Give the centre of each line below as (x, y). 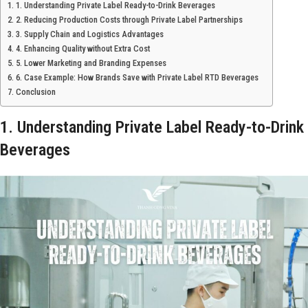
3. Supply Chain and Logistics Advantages (89, 34)
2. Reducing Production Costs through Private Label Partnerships (129, 20)
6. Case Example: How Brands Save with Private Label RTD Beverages (137, 78)
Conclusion (35, 92)
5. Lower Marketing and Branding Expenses (91, 63)
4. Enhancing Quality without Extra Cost (82, 49)
